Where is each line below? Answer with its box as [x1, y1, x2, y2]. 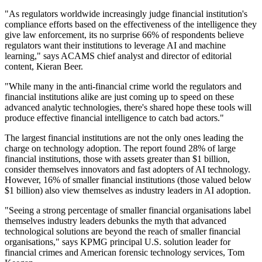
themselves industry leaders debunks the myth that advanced [5, 216, 226, 226]
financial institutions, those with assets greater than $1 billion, [5, 154, 230, 164]
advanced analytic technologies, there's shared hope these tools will [5, 102, 251, 113]
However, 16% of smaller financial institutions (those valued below [5, 175, 251, 185]
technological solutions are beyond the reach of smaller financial [5, 226, 240, 237]
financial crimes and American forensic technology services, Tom [5, 247, 244, 258]
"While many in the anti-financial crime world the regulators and [5, 81, 242, 92]
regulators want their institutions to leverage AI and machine [5, 40, 226, 51]
